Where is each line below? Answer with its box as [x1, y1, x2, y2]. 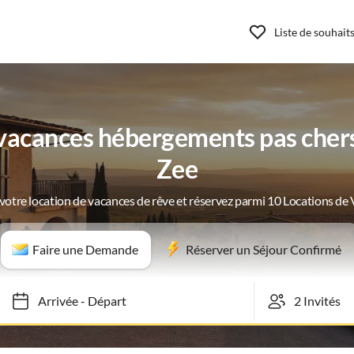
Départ [80, 293, 119, 308]
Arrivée [30, 293, 71, 308]
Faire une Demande [32, 242, 138, 257]
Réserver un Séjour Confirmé [185, 242, 341, 257]
